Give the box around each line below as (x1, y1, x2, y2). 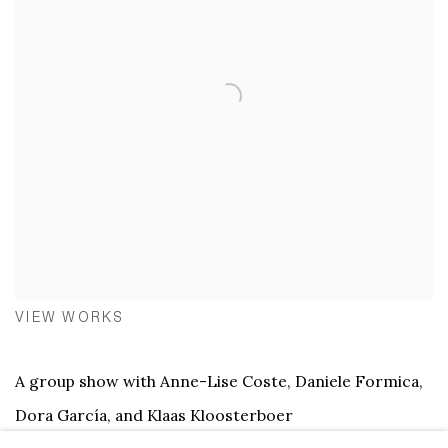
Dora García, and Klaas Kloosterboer (15, 404, 293, 425)
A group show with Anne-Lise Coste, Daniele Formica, (15, 370, 423, 391)
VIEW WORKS (15, 308, 125, 325)
